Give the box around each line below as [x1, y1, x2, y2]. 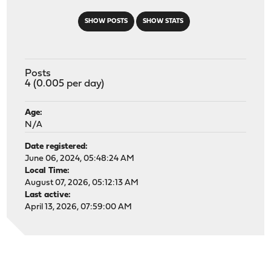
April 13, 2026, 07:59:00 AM [25, 202, 132, 212]
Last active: [25, 190, 71, 200]
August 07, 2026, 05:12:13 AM [25, 178, 139, 188]
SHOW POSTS [84, 18, 128, 25]
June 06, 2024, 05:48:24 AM [25, 154, 135, 163]
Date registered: [25, 142, 88, 151]
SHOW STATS [142, 18, 183, 25]
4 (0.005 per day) [25, 78, 105, 89]
